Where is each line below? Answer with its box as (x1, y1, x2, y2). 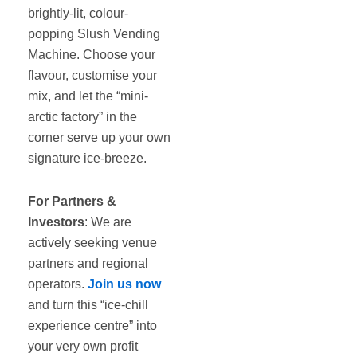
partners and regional (28, 256, 148, 270)
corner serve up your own (28, 130, 171, 144)
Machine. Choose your (28, 47, 155, 61)
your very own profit (28, 339, 138, 353)
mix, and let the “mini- (28, 88, 148, 103)
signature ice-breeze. (28, 151, 147, 165)
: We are (84, 214, 131, 229)
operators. (28, 277, 88, 291)
